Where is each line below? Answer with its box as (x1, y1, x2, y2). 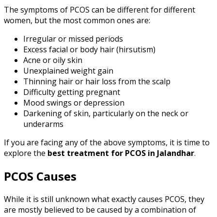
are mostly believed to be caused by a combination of (4, 204, 196, 216)
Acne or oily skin (23, 55, 82, 66)
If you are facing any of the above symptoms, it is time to (4, 137, 210, 148)
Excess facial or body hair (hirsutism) (23, 44, 155, 55)
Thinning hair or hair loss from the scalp (23, 76, 170, 87)
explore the (4, 148, 47, 159)
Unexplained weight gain (23, 65, 113, 77)
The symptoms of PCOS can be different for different (4, 4, 195, 15)
